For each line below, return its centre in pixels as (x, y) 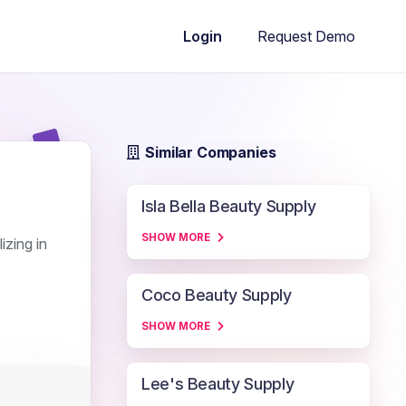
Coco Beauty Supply (217, 295)
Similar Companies (211, 152)
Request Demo (306, 36)
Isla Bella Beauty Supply (229, 206)
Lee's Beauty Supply (218, 384)
